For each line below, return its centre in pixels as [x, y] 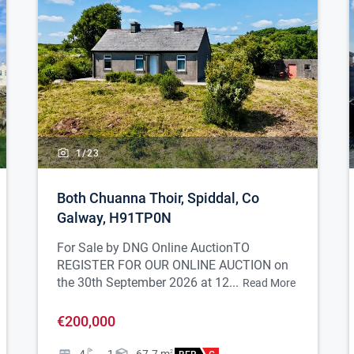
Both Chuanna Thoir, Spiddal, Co [158, 198]
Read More [269, 283]
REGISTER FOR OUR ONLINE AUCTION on [173, 265]
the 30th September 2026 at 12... [148, 283]
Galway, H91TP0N [114, 218]
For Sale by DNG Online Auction [145, 248]
